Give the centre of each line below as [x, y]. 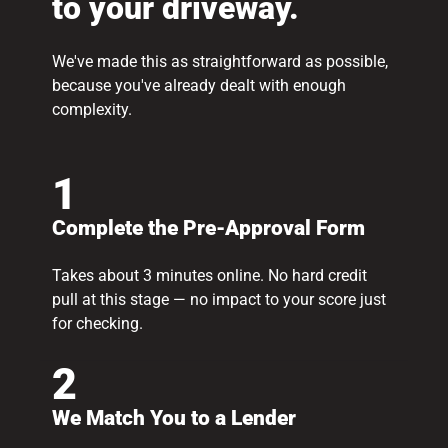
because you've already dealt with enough [198, 86]
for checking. [97, 324]
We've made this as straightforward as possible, [219, 62]
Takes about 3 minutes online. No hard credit [209, 276]
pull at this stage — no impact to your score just [218, 300]
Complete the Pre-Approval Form [208, 228]
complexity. [91, 110]
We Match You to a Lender [173, 418]
